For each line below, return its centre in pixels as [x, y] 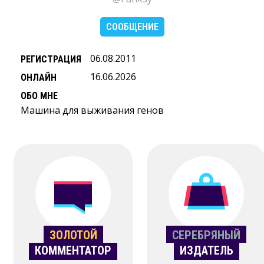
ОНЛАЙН [39, 77]
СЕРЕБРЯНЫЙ [206, 235]
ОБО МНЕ [39, 96]
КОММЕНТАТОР [73, 250]
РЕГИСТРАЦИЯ [51, 59]
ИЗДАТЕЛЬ [206, 250]
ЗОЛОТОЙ [73, 235]
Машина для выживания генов [92, 110]
